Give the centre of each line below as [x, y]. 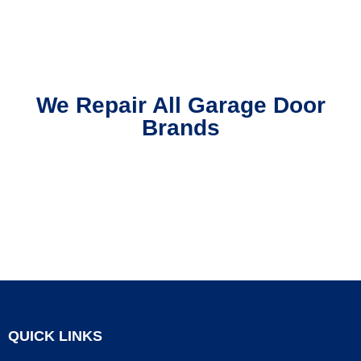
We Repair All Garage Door [180, 105]
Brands [180, 128]
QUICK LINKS [55, 336]
